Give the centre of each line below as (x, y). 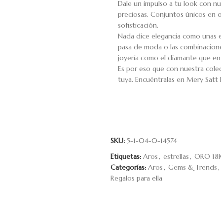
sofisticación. (138, 25)
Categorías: (128, 167)
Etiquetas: (126, 156)
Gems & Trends (193, 167)
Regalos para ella (136, 178)
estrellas (176, 156)
